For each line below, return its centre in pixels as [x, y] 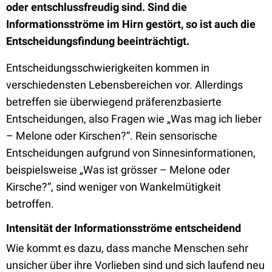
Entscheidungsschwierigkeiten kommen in [108, 68]
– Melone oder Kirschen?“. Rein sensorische [112, 136]
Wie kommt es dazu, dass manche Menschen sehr [127, 248]
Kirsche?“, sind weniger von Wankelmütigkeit [114, 187]
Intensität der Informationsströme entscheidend [124, 228]
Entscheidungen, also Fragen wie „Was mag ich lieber [134, 119]
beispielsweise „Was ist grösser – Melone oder [118, 170]
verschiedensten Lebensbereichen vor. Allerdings [124, 85]
